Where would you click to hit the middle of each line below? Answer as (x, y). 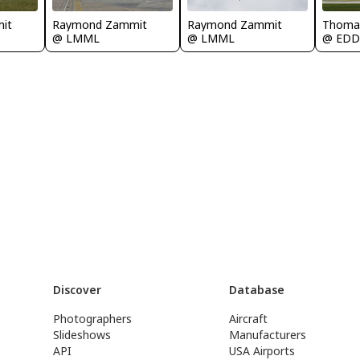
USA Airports (262, 351)
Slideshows (82, 335)
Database (257, 290)
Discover (77, 290)
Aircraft (249, 319)
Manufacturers (268, 335)
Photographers (92, 319)
